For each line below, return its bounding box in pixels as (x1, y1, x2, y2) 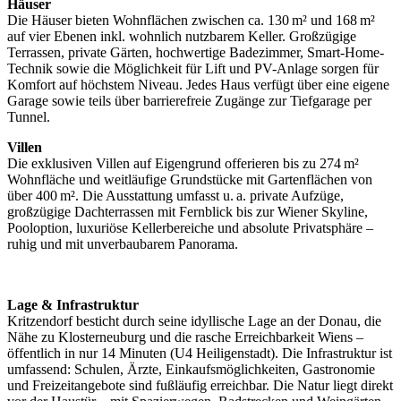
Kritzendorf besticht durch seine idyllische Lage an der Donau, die (7, 313, 381, 329)
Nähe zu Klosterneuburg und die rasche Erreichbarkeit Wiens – (7, 329, 363, 346)
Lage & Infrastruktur (7, 297, 139, 313)
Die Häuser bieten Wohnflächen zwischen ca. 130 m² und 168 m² (7, 13, 375, 29)
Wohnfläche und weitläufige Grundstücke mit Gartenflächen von (7, 172, 372, 188)
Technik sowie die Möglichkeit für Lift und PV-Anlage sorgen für (7, 61, 379, 77)
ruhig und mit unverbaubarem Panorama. (7, 236, 238, 252)
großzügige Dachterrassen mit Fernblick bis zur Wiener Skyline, (7, 204, 368, 220)
